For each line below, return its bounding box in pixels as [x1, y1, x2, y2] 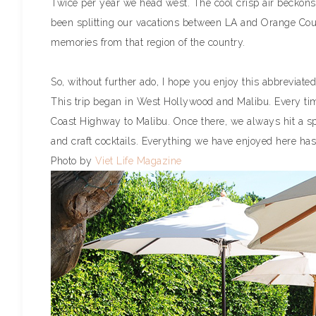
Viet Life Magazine [95, 155, 182, 166]
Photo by [51, 155, 95, 166]
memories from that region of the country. [51, 37, 245, 48]
